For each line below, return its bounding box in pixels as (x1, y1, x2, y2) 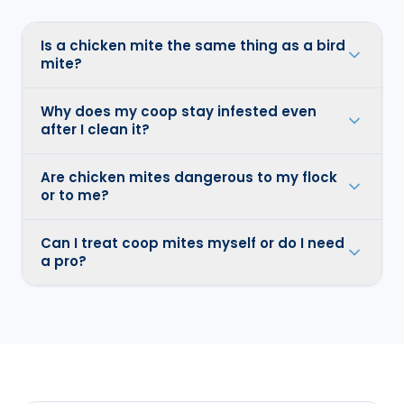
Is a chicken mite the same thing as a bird (41, 35, 345, 55)
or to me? (41, 185, 109, 205)
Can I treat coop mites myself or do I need (41, 233, 344, 252)
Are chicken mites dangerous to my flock (41, 167, 337, 187)
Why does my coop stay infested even (41, 101, 317, 121)
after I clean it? (41, 119, 150, 139)
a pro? (41, 251, 87, 271)
